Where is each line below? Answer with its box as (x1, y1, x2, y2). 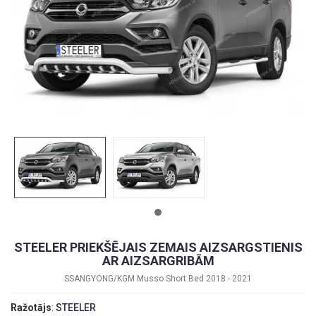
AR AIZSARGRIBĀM (102, 253, 214, 268)
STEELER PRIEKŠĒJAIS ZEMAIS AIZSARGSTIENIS (13, 239, 303, 255)
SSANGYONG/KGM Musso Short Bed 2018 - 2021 (64, 273, 252, 284)
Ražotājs (11, 301, 51, 313)
